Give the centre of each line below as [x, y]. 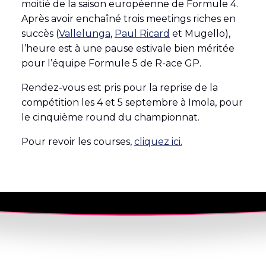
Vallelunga [84, 34]
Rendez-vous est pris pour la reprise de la [119, 88]
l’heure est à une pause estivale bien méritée [128, 49]
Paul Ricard [142, 34]
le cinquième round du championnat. [110, 118]
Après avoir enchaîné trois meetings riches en [128, 19]
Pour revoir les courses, [77, 142]
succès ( [40, 34]
